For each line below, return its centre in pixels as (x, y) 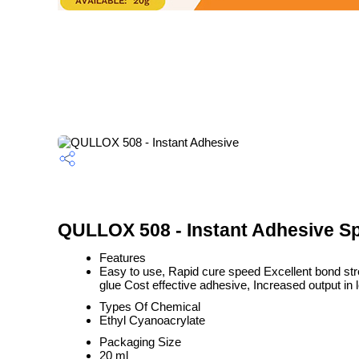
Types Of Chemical (150, 307)
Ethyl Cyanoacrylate (152, 320)
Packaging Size (140, 342)
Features (123, 258)
